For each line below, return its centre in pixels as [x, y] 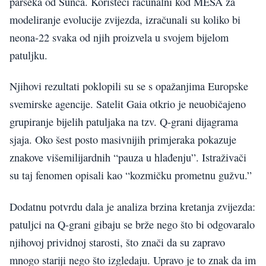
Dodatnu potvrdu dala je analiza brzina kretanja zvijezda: [132, 206]
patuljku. [28, 55]
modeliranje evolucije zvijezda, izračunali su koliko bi [125, 19]
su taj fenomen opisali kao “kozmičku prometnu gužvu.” [131, 175]
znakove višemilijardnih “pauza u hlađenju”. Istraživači [128, 158]
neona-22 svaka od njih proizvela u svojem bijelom [119, 37]
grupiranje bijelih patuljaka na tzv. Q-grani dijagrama [124, 122]
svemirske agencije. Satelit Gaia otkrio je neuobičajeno [128, 104]
